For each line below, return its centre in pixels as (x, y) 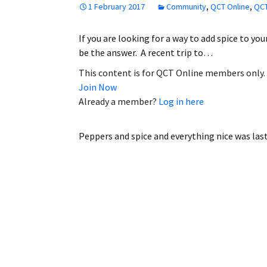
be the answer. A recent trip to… (146, 52)
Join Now (98, 87)
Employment (171, 14)
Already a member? (119, 101)
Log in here (181, 101)
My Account (170, 72)
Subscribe (167, 100)
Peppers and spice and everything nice (156, 136)
